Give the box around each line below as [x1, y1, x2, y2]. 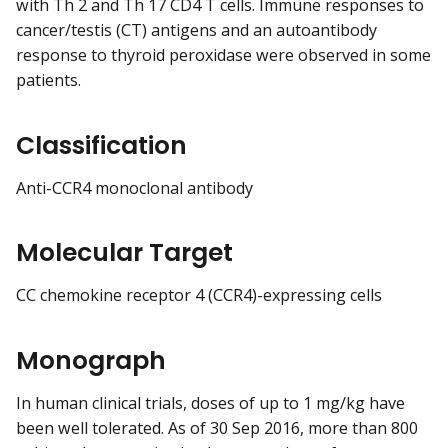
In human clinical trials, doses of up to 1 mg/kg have [16, 391, 405, 414]
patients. [16, 69, 81, 92]
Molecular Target [16, 235, 233, 271]
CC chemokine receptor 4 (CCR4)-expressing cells [16, 284, 382, 307]
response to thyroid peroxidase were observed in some [16, 44, 431, 67]
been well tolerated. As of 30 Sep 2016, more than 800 [16, 416, 418, 439]
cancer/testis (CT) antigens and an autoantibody [16, 19, 377, 42]
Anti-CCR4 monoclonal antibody [16, 176, 253, 199]
